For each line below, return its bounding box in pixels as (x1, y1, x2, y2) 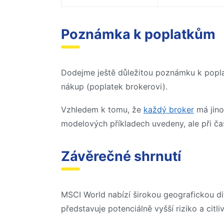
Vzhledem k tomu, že (61, 104, 143, 114)
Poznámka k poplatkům (61, 26, 215, 43)
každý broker (143, 104, 194, 114)
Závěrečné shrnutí (61, 147, 181, 164)
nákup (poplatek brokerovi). (61, 81, 167, 92)
